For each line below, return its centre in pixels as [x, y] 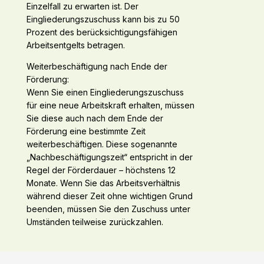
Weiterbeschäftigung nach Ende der [97, 67]
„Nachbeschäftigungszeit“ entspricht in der [109, 157]
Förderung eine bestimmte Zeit [86, 131]
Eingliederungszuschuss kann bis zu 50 [103, 19]
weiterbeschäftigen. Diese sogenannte [102, 144]
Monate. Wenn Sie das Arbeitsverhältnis [103, 183]
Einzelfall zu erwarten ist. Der [82, 6]
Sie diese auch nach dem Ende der [95, 118]
